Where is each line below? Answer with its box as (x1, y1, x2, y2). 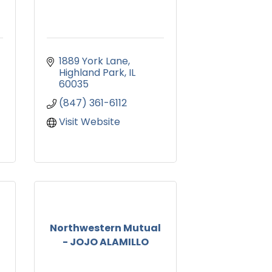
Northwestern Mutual (50, 220, 161, 235)
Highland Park (59, 66, 124, 80)
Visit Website (59, 115, 120, 129)
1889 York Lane (59, 54, 128, 69)
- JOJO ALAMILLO (62, 234, 149, 249)
